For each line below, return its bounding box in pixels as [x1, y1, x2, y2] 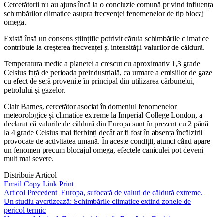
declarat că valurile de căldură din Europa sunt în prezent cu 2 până [4, 119, 208, 128]
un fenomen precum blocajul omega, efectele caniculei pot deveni [4, 145, 203, 154]
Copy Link [24, 179, 57, 188]
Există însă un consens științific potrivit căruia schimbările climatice [4, 34, 209, 43]
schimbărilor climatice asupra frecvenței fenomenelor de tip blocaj [4, 9, 204, 17]
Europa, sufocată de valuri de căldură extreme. [61, 188, 202, 197]
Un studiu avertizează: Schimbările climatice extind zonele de [4, 197, 191, 205]
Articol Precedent [4, 188, 57, 197]
